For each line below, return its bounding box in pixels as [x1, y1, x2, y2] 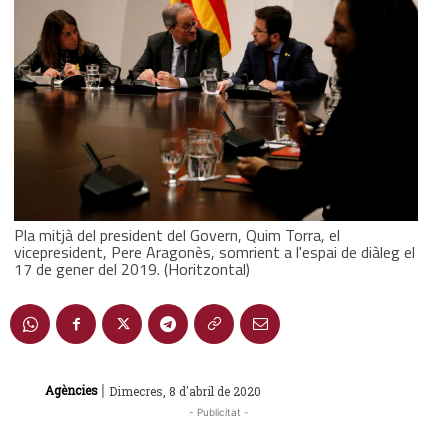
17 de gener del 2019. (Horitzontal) [14, 256, 250, 281]
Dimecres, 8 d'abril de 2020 [109, 382, 261, 399]
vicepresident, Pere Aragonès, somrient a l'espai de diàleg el [14, 239, 415, 264]
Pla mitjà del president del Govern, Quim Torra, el [14, 222, 340, 247]
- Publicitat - [189, 405, 249, 418]
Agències [45, 382, 98, 399]
